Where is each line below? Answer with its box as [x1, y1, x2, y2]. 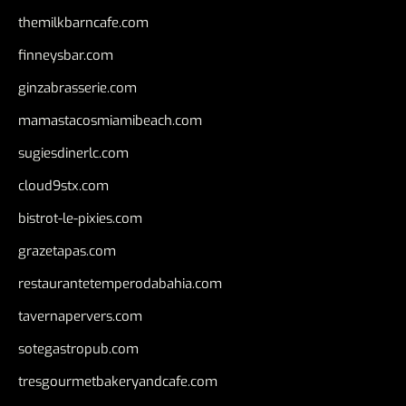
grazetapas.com [18, 242, 116, 261]
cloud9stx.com [18, 177, 109, 196]
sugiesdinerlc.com [18, 144, 129, 163]
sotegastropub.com [18, 340, 139, 359]
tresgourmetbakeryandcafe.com [18, 372, 217, 391]
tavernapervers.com [18, 307, 142, 326]
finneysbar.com [18, 46, 113, 65]
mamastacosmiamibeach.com [18, 111, 202, 130]
